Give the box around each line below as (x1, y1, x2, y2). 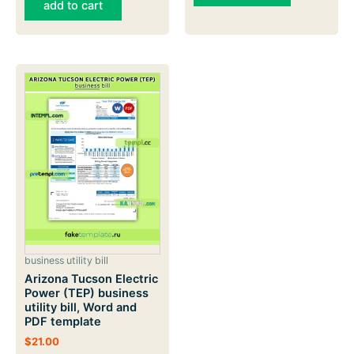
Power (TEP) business (24, 286, 149, 301)
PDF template (24, 314, 101, 330)
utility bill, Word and (24, 300, 137, 315)
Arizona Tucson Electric (24, 272, 158, 287)
